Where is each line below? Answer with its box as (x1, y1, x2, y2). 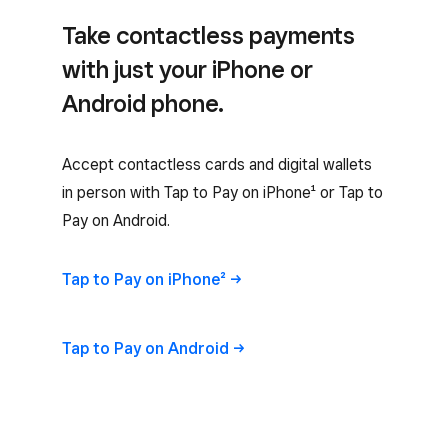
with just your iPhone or (62, 55, 313, 84)
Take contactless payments (62, 21, 355, 50)
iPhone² (168, 270, 226, 289)
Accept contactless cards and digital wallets (62, 155, 372, 174)
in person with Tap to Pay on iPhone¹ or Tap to (62, 183, 383, 202)
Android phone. (62, 89, 224, 118)
